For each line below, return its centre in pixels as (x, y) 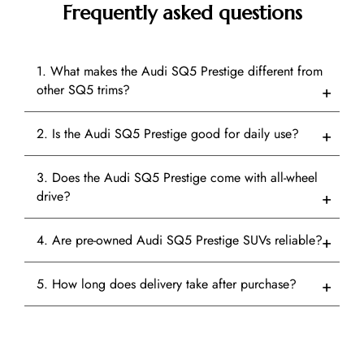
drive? (54, 197)
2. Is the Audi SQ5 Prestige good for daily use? (168, 134)
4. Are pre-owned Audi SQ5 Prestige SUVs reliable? (180, 240)
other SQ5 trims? (83, 90)
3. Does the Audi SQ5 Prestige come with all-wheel (177, 178)
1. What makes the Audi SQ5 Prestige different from (180, 71)
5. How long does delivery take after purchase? (167, 284)
